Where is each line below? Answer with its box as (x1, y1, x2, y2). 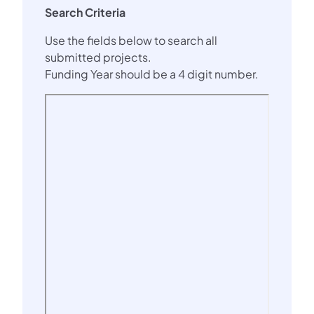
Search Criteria (45, 5, 125, 20)
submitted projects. (45, 50, 151, 65)
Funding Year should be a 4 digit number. (45, 67, 259, 82)
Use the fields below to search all (45, 33, 217, 48)
